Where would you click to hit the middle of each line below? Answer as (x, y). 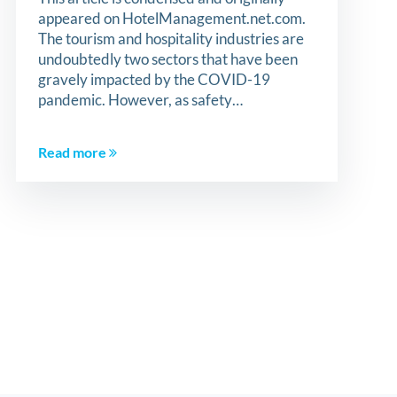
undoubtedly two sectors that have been (167, 59)
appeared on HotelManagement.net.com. (171, 18)
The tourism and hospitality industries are (171, 39)
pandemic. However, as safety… (140, 100)
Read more (73, 152)
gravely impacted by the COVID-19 (154, 79)
